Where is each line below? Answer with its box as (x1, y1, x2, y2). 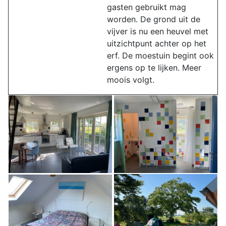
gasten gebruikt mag (107, 2, 186, 12)
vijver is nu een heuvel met (107, 26, 208, 36)
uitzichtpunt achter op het (107, 38, 206, 48)
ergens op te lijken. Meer (107, 63, 201, 73)
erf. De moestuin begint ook (107, 50, 214, 61)
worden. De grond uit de (107, 14, 200, 24)
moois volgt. (107, 75, 154, 85)
